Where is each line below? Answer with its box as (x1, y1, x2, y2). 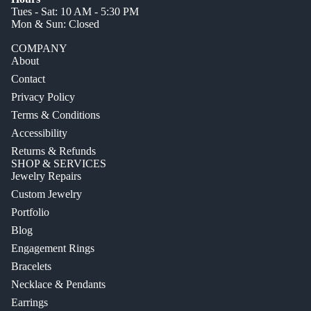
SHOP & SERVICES (11, 158, 106, 170)
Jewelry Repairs (11, 170, 81, 183)
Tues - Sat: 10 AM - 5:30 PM (11, 6, 139, 18)
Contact (11, 73, 45, 85)
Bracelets (11, 260, 51, 273)
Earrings (11, 296, 48, 309)
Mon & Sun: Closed (11, 18, 99, 31)
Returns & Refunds (11, 145, 96, 158)
